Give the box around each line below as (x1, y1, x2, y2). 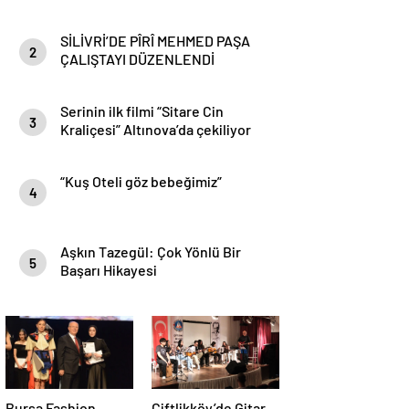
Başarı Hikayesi (60, 261, 157, 278)
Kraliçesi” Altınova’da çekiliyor (60, 121, 251, 138)
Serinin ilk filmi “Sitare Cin (60, 102, 224, 120)
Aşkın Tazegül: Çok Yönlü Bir (60, 243, 241, 260)
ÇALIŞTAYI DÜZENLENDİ (60, 50, 215, 68)
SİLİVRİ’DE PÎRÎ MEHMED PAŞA (60, 32, 250, 49)
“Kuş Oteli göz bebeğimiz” (60, 173, 222, 190)
